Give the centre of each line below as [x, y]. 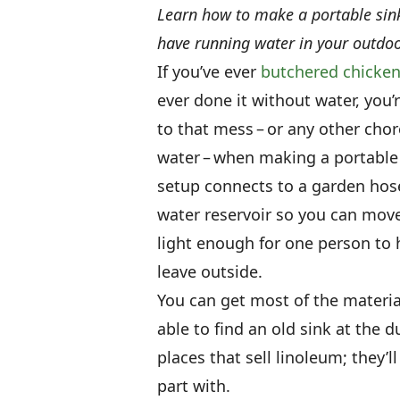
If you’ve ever [209, 71]
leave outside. [210, 271]
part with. [194, 385]
